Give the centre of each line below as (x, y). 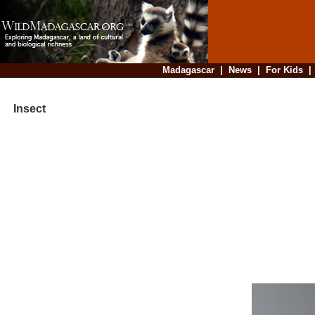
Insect (24, 109)
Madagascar (188, 70)
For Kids (284, 70)
